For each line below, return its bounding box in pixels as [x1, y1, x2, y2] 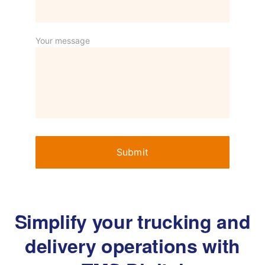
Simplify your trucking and [14, 208, 251, 235]
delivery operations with [24, 232, 241, 260]
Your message [35, 35, 90, 46]
